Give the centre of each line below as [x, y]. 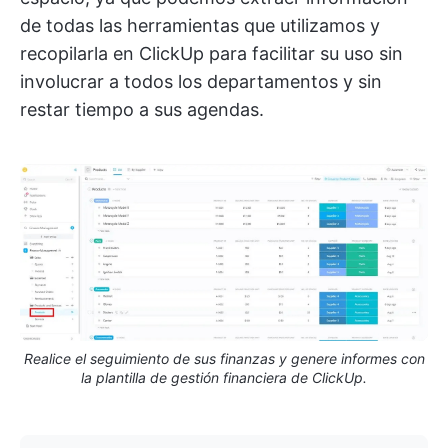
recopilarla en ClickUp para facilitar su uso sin [211, 53]
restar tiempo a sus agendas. [142, 109]
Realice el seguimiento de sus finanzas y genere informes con [224, 358]
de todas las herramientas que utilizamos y [200, 25]
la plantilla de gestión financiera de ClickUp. [224, 377]
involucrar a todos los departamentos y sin [201, 81]
